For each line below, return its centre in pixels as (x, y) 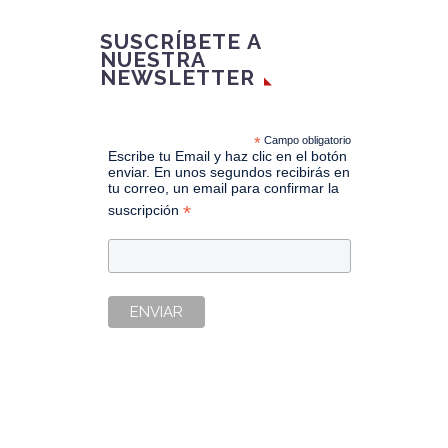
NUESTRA (153, 59)
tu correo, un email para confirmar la (223, 187)
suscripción (145, 209)
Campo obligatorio (305, 139)
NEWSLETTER (178, 77)
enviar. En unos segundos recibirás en (228, 171)
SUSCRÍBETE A (180, 41)
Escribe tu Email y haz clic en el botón (227, 155)
